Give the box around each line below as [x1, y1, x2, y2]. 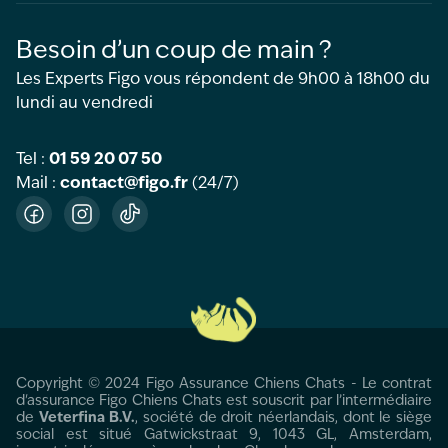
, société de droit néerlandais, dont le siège [135, 410, 433, 426]
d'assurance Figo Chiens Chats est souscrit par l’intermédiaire [16, 393, 432, 409]
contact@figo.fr [60, 175, 188, 192]
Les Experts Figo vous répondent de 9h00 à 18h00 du [16, 71, 430, 88]
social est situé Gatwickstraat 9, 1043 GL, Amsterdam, [16, 427, 432, 443]
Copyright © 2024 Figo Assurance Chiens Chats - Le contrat [16, 376, 432, 392]
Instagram [80, 216, 157, 233]
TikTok [128, 216, 174, 233]
